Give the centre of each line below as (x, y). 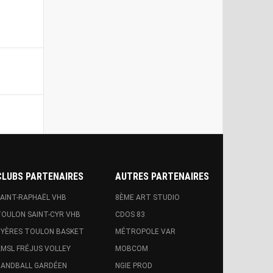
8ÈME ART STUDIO (148, 198)
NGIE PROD (134, 266)
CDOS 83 (130, 215)
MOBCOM (132, 249)
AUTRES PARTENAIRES (162, 177)
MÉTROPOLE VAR (146, 232)
